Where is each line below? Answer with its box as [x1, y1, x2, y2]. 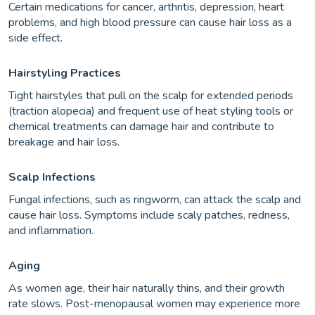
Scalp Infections [8, 169, 96, 185]
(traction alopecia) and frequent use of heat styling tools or [8, 103, 293, 119]
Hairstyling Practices [8, 65, 121, 81]
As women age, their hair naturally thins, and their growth [8, 281, 285, 296]
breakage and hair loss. [8, 134, 120, 150]
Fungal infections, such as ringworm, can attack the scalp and [8, 192, 301, 207]
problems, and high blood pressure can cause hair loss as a [8, 15, 292, 30]
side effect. [8, 30, 63, 46]
